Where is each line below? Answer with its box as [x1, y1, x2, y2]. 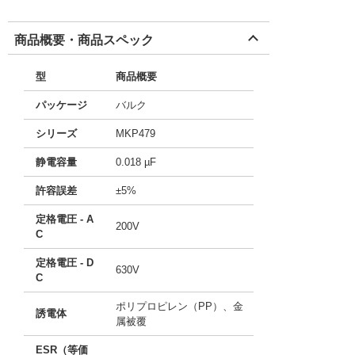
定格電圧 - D [36, 257, 94, 269]
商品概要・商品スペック [14, 33, 154, 47]
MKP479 [116, 128, 155, 139]
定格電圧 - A [36, 213, 94, 225]
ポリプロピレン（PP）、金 [116, 300, 243, 312]
